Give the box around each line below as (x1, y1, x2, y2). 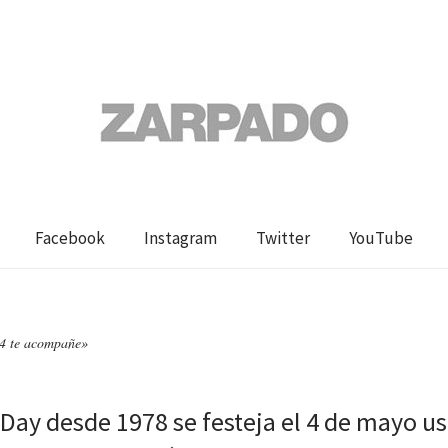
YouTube (349, 227, 413, 249)
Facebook (35, 227, 105, 249)
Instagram (144, 227, 217, 249)
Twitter (256, 227, 310, 249)
